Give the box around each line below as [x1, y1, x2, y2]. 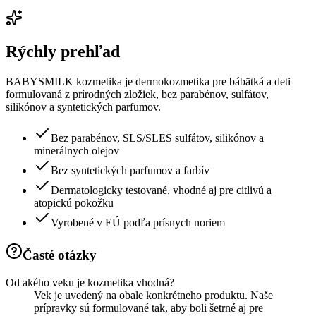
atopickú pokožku [34, 197, 114, 209]
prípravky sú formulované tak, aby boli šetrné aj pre [34, 301, 263, 314]
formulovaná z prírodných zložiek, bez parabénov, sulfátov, [6, 88, 269, 101]
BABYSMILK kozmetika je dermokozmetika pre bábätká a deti [6, 75, 291, 88]
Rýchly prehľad [6, 42, 120, 61]
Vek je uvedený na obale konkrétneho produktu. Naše [34, 288, 273, 301]
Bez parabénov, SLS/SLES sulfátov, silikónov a [51, 132, 264, 145]
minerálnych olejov [34, 145, 119, 157]
